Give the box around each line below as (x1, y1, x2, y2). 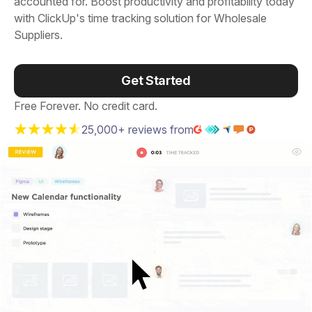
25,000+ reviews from (81, 123, 194, 136)
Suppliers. (14, 28, 63, 42)
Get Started (121, 73, 191, 88)
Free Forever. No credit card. (14, 99, 157, 113)
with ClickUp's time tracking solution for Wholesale (14, 11, 267, 25)
